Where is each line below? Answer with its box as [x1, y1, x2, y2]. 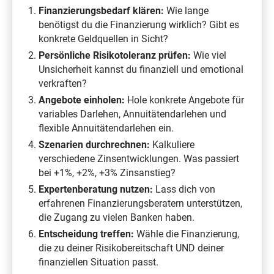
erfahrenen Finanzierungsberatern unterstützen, [38, 197, 242, 209]
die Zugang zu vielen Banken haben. [38, 211, 194, 223]
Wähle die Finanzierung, [133, 228, 239, 240]
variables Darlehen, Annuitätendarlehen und [38, 108, 226, 120]
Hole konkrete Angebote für [124, 94, 244, 106]
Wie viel [190, 50, 226, 62]
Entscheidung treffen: [38, 228, 134, 240]
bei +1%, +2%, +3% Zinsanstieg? [38, 167, 176, 179]
